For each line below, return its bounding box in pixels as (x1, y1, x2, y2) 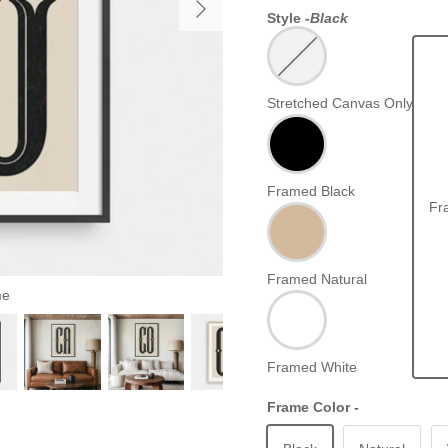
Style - (267, 10, 311, 27)
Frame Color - (267, 399, 360, 416)
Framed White (267, 359, 358, 376)
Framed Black (267, 183, 356, 200)
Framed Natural (267, 271, 368, 288)
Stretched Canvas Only (267, 95, 414, 112)
